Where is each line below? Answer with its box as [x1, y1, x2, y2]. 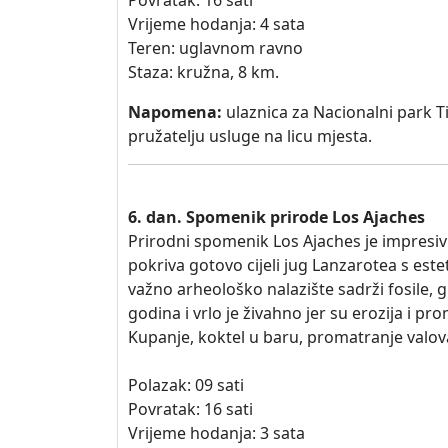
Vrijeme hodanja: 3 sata [128, 422, 305, 444]
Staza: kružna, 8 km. [128, 61, 279, 83]
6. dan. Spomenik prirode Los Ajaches [128, 206, 425, 228]
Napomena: [128, 101, 222, 123]
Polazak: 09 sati [128, 374, 244, 396]
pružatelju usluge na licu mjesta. [128, 125, 372, 147]
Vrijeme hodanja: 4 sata [128, 13, 305, 35]
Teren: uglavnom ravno [128, 37, 303, 59]
